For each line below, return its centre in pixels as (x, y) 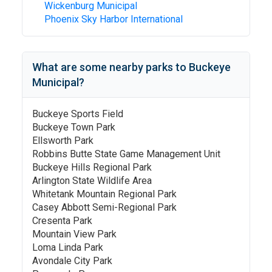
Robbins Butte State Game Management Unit (126, 154)
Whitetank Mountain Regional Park (104, 194)
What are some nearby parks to (110, 67)
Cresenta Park (62, 221)
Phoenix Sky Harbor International (114, 19)
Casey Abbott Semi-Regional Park (104, 207)
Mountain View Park (74, 234)
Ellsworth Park (63, 141)
